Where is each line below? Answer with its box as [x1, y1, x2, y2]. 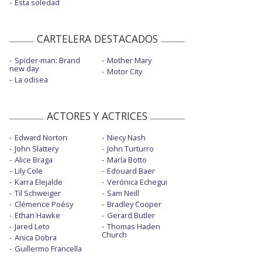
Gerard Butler [106, 210, 155, 221]
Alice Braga [15, 154, 53, 166]
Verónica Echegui [106, 177, 167, 188]
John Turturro [106, 143, 154, 154]
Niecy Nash [106, 132, 146, 143]
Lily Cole [15, 166, 43, 177]
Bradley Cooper [106, 199, 161, 210]
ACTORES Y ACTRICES [47, 109, 147, 123]
